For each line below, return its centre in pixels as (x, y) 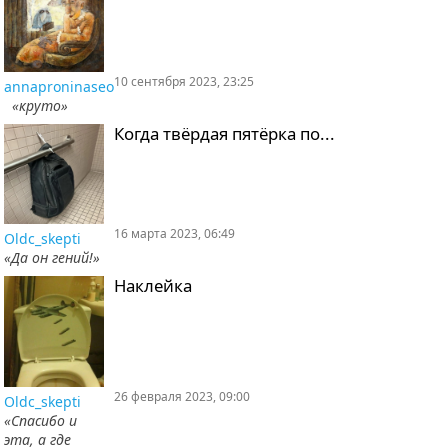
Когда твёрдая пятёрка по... (224, 133)
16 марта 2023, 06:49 (174, 233)
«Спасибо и (40, 421)
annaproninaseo (59, 86)
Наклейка (153, 285)
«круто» (36, 105)
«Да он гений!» (52, 257)
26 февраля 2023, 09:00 (182, 397)
